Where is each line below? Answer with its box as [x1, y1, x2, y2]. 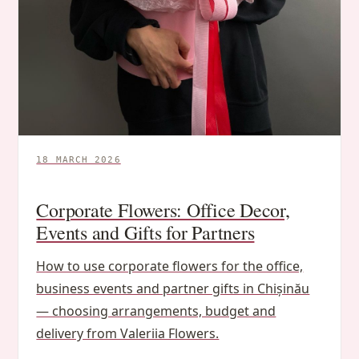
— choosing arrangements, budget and [36, 301, 276, 320]
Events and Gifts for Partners [36, 219, 255, 245]
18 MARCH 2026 [36, 154, 121, 165]
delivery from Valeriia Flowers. [36, 324, 220, 342]
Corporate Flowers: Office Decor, [36, 196, 290, 223]
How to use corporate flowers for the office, [36, 256, 304, 275]
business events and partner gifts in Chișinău [36, 279, 310, 297]
